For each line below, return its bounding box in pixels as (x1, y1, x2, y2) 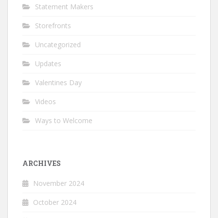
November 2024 (33, 179, 84, 188)
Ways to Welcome (35, 116, 92, 126)
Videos (35, 97, 56, 107)
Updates (35, 59, 61, 69)
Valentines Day (35, 78, 82, 88)
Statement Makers (35, 2, 93, 12)
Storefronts (35, 21, 71, 31)
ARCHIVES (22, 159, 61, 168)
